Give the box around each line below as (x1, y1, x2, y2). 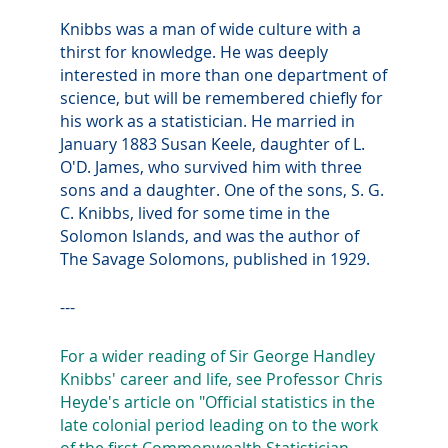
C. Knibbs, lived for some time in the (60, 201, 330, 224)
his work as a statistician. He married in (60, 109, 355, 132)
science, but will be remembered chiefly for (60, 86, 383, 109)
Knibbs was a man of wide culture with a (60, 17, 361, 40)
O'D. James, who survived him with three (60, 155, 362, 178)
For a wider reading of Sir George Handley (60, 344, 375, 367)
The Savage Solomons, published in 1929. (60, 247, 374, 270)
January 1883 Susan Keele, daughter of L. (60, 132, 365, 155)
